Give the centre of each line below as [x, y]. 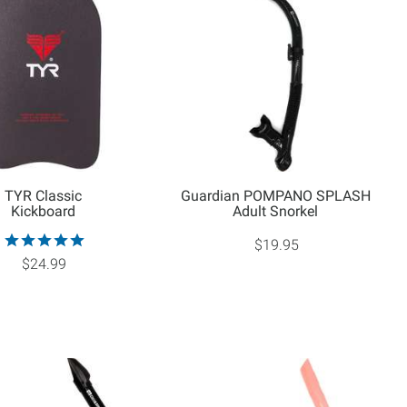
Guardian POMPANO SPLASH [275, 196]
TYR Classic [44, 196]
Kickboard [44, 212]
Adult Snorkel [276, 212]
